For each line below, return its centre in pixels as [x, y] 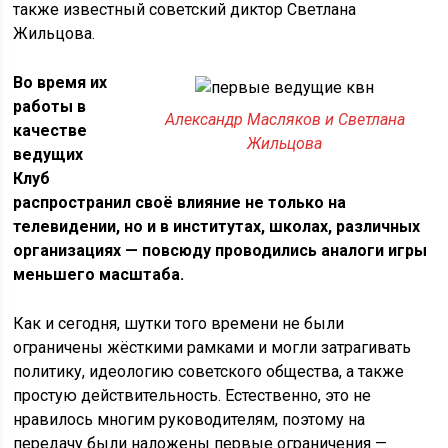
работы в [50, 106]
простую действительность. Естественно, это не [192, 395]
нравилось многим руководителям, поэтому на [189, 419]
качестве [50, 130]
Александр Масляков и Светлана [284, 119]
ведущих [48, 154]
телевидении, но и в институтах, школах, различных [217, 226]
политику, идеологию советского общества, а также [209, 371]
